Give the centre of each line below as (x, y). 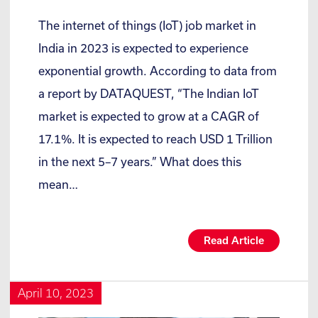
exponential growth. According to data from (158, 71)
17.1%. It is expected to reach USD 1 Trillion (155, 139)
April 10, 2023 (56, 293)
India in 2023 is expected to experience (143, 48)
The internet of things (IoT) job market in (147, 26)
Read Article (234, 241)
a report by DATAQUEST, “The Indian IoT (148, 94)
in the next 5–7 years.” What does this (140, 162)
